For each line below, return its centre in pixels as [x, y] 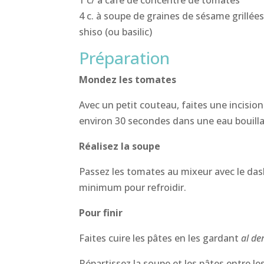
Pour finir [101, 212]
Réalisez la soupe [120, 146]
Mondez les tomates [128, 79]
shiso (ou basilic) [116, 32]
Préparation [125, 57]
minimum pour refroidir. [133, 187]
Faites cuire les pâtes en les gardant [160, 238]
